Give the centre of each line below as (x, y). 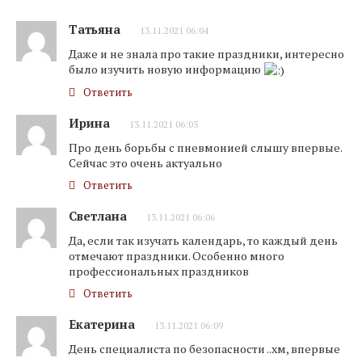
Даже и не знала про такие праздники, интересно (206, 54)
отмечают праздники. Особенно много (177, 256)
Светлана (98, 216)
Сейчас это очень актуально (145, 163)
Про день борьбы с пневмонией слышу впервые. (205, 148)
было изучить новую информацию (166, 69)
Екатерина (102, 324)
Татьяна (95, 29)
